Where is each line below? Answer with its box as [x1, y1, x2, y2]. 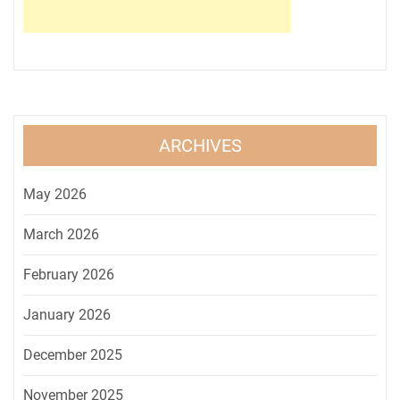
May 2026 [23, 186, 87, 204]
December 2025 [23, 346, 122, 364]
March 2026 [23, 226, 99, 244]
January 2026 [23, 306, 111, 324]
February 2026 [23, 266, 114, 284]
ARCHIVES [158, 135, 242, 157]
